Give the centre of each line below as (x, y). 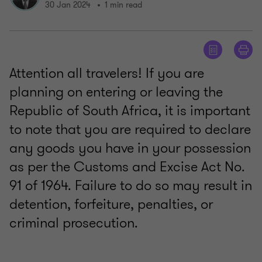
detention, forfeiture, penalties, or (111, 204)
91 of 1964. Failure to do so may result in (131, 186)
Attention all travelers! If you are (107, 73)
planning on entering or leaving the (116, 92)
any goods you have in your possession (130, 148)
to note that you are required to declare (130, 130)
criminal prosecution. (74, 223)
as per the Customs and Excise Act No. (127, 167)
